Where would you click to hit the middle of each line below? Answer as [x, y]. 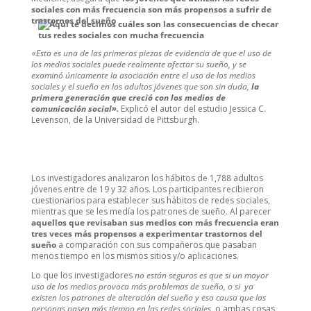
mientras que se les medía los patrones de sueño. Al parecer [151, 212]
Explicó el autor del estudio [174, 109]
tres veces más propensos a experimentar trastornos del [146, 234]
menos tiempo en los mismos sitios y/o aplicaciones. [135, 256]
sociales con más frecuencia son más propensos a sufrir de [151, 10]
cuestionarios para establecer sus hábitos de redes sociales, [150, 201]
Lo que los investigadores [83, 276]
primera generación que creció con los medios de [128, 98]
